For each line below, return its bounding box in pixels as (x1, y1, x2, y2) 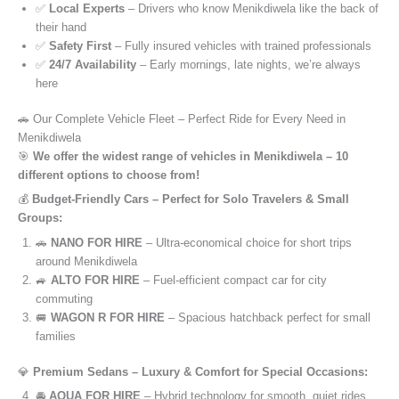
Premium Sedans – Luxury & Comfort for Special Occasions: (33, 364, 368, 379)
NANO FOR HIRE (51, 235, 142, 249)
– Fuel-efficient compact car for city (140, 273, 327, 287)
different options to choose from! (18, 167, 199, 182)
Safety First (49, 38, 111, 53)
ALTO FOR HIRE (51, 273, 140, 287)
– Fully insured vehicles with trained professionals (111, 38, 371, 53)
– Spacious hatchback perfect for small (165, 310, 370, 324)
